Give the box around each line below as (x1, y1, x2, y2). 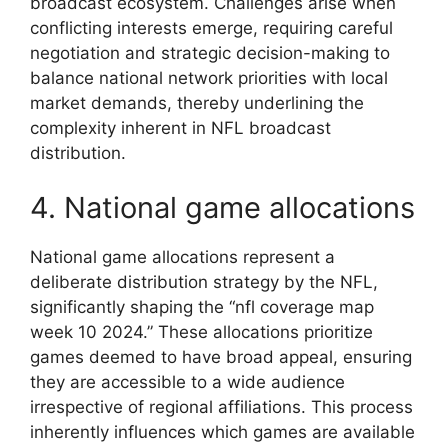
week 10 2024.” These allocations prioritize (30, 322, 373, 343)
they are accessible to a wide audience (30, 372, 345, 393)
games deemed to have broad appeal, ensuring (30, 347, 412, 368)
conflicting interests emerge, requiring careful (30, 17, 393, 38)
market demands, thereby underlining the (30, 92, 364, 113)
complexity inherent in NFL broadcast (30, 117, 331, 138)
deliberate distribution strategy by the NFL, (30, 272, 378, 293)
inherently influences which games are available (30, 422, 415, 443)
